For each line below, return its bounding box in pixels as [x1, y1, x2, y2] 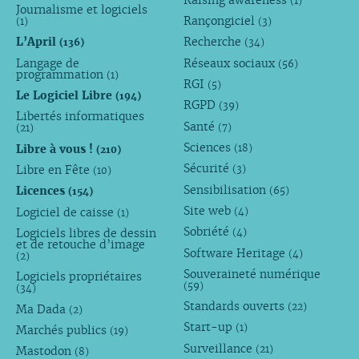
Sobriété [184, 224, 233, 240]
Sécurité [184, 161, 233, 176]
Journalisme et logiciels [15, 2, 147, 18]
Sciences [184, 139, 235, 155]
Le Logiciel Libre [15, 88, 115, 103]
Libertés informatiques [15, 109, 144, 124]
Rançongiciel [184, 14, 259, 29]
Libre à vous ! [15, 141, 96, 156]
